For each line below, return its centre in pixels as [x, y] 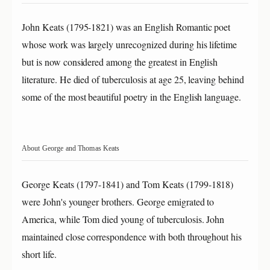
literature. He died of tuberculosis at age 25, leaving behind [133, 79]
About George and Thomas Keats [71, 148]
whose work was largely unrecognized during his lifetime [130, 44]
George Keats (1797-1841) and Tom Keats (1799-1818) [128, 184]
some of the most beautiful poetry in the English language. [132, 96]
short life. [39, 254]
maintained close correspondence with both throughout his [132, 236]
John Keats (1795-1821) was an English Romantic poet [126, 27]
